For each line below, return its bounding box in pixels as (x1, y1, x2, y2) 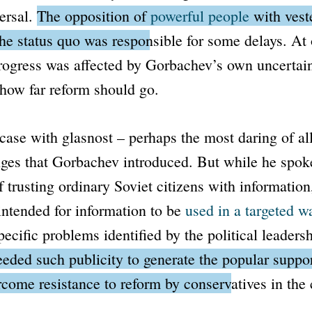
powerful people (150, 6, 249, 26)
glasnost (61, 127, 113, 147)
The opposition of (36, 6, 150, 26)
